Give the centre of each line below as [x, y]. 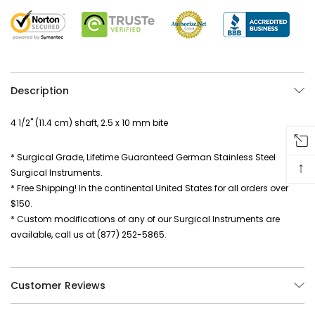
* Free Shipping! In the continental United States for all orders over [149, 188]
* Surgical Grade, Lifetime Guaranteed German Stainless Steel [143, 157]
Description [40, 90]
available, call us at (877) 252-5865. [89, 234]
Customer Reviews [58, 285]
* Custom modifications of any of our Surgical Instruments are [145, 219]
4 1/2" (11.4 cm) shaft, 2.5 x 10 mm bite [89, 122]
